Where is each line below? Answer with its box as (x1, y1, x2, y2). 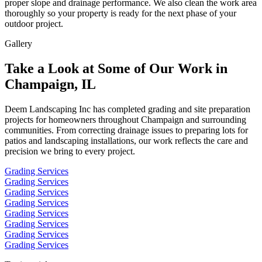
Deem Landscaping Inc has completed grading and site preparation (5, 104, 250, 115)
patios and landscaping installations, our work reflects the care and (5, 136, 248, 146)
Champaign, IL (5, 77, 96, 92)
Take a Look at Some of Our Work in (5, 61, 227, 77)
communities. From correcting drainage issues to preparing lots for (5, 125, 248, 136)
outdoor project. (5, 19, 63, 29)
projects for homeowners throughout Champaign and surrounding (5, 115, 246, 125)
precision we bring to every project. (5, 146, 135, 157)
